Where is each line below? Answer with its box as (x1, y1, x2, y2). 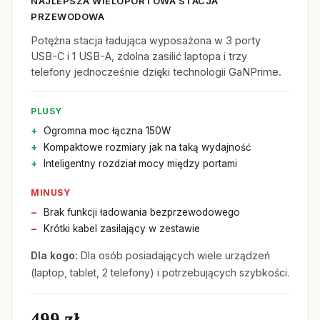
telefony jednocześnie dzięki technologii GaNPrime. (31, 66, 281, 78)
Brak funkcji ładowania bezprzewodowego (44, 206, 240, 218)
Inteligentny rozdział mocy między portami (44, 158, 237, 169)
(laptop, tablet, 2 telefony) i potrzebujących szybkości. (31, 266, 289, 279)
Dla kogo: (31, 249, 78, 261)
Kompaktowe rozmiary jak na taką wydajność (44, 141, 251, 153)
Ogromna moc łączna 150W (44, 125, 171, 136)
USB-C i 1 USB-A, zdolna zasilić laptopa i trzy (31, 50, 247, 62)
